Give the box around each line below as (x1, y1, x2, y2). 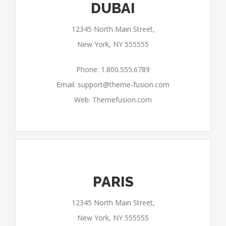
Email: (56, 80, 78, 89)
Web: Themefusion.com (74, 95, 152, 104)
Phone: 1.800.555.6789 (76, 65, 150, 74)
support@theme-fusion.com (78, 80, 169, 89)
